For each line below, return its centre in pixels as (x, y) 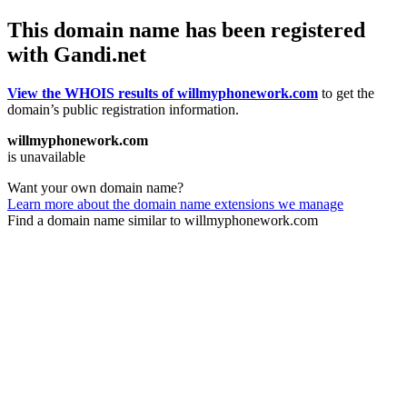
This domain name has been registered (186, 30)
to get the (346, 93)
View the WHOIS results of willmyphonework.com (163, 93)
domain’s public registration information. (123, 109)
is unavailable (46, 156)
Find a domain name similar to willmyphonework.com (163, 220)
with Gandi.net (77, 54)
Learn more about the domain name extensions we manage (175, 203)
